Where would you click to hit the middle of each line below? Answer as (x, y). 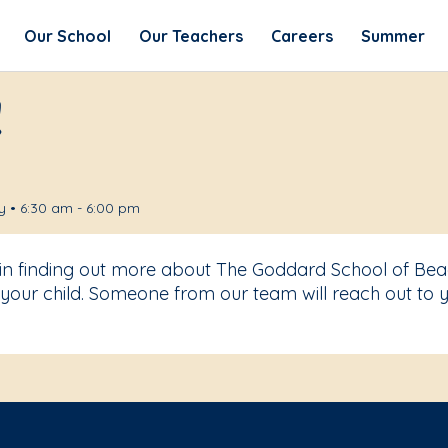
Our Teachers (190, 35)
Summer (392, 35)
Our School (67, 35)
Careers (301, 35)
